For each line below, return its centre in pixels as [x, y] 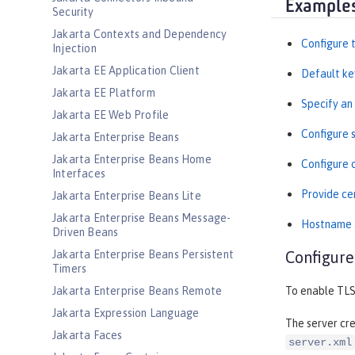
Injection [74, 48]
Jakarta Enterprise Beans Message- [142, 218]
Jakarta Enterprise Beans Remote [137, 291]
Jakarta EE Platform [104, 93]
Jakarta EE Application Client [126, 71]
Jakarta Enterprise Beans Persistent [143, 254]
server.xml [320, 343]
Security [73, 12]
